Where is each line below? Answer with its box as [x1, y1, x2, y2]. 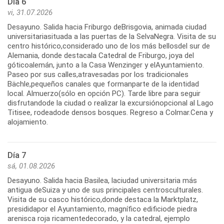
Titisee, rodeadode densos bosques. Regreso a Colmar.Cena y [7, 107, 213, 117]
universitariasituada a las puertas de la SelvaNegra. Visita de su [7, 31, 216, 41]
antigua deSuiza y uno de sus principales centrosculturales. [7, 185, 203, 194]
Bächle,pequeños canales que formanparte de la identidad [7, 79, 199, 88]
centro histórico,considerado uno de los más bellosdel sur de [7, 41, 210, 50]
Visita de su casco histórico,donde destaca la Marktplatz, [7, 194, 198, 204]
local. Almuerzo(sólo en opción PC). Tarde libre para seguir [7, 88, 200, 98]
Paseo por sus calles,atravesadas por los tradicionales [7, 69, 188, 79]
